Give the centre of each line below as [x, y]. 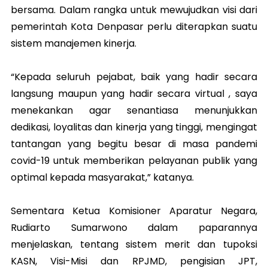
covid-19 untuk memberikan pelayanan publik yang [134, 161]
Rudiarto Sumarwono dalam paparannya [134, 228]
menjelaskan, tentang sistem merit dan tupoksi [134, 245]
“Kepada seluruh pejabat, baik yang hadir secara [134, 77]
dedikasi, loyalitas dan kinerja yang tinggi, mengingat [134, 127]
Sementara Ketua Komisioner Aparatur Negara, [134, 211]
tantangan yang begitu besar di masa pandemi [134, 144]
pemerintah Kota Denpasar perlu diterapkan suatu [134, 27]
